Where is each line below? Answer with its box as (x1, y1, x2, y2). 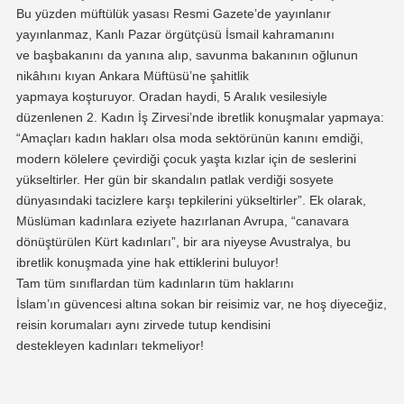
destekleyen (15, 338, 85, 353)
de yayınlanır (256, 6, 331, 22)
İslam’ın (15, 297, 64, 312)
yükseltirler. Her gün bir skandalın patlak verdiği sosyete (15, 172, 334, 188)
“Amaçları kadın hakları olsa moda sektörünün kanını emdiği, (15, 131, 363, 146)
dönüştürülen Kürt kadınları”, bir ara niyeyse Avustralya (15, 234, 329, 250)
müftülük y (79, 6, 139, 22)
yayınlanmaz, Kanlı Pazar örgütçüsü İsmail (15, 27, 262, 42)
